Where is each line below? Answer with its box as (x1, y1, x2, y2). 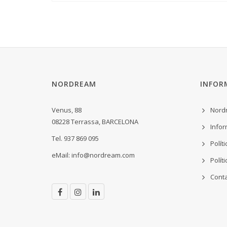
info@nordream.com (71, 150, 135, 160)
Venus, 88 (52, 105, 82, 115)
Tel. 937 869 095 (52, 134, 99, 143)
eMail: (52, 150, 71, 160)
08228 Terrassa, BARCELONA (52, 117, 138, 127)
